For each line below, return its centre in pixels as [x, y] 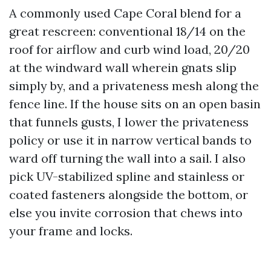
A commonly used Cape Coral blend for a [125, 13]
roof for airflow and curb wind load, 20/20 [129, 49]
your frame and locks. [71, 231]
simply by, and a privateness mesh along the [134, 86]
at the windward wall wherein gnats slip [123, 67]
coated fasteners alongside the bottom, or [129, 194]
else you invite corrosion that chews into [126, 213]
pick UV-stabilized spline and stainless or [127, 176]
